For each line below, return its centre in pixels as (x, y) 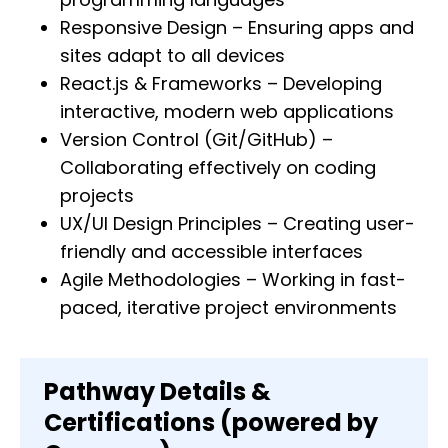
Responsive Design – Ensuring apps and (237, 28)
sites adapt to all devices (172, 56)
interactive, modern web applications (227, 112)
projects (97, 196)
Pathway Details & (157, 392)
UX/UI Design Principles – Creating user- (237, 224)
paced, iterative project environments (228, 308)
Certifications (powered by (211, 423)
